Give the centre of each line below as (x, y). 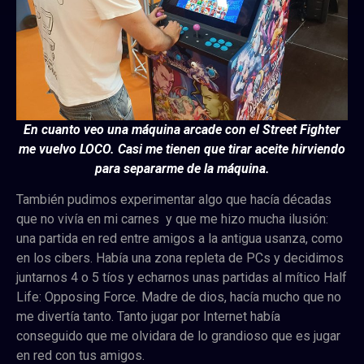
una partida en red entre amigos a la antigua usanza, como (180, 238)
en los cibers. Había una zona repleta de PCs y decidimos (180, 258)
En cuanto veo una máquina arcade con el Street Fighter (182, 129)
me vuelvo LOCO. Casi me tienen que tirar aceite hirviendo (182, 149)
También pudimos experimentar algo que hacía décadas (174, 199)
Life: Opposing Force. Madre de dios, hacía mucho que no (179, 297)
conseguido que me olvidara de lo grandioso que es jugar (178, 336)
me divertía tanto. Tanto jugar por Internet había (148, 316)
